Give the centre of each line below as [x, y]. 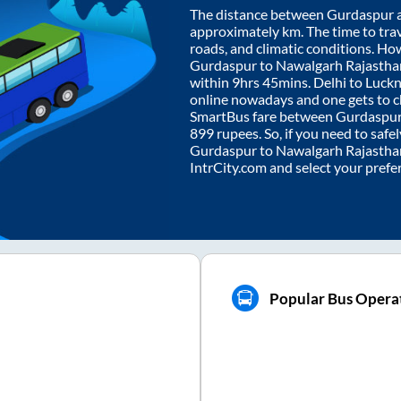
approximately [236, 31]
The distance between [258, 14]
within [211, 82]
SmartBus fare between [263, 116]
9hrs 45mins [270, 82]
